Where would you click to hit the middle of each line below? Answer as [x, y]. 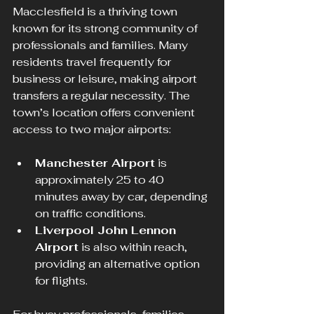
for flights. [61, 281]
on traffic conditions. [90, 214]
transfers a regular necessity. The [103, 96]
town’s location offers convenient [105, 113]
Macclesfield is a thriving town [96, 12]
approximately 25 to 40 [101, 180]
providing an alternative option [119, 264]
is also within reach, [134, 247]
